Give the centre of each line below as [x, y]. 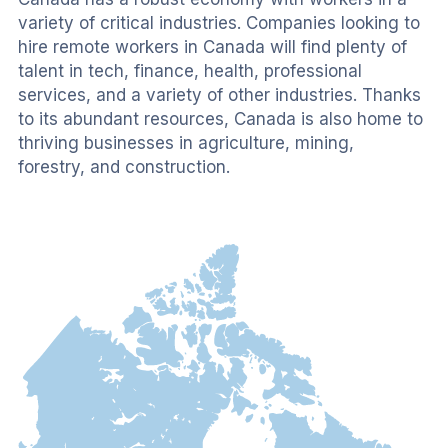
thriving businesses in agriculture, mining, [188, 143]
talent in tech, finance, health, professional [192, 71]
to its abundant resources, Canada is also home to [223, 119]
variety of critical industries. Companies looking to [221, 23]
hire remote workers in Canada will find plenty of [215, 47]
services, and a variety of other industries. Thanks [222, 95]
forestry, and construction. [124, 167]
